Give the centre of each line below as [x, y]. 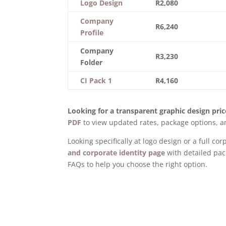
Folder [92, 63]
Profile [92, 33]
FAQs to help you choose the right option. [138, 164]
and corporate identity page [117, 152]
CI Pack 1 [96, 81]
